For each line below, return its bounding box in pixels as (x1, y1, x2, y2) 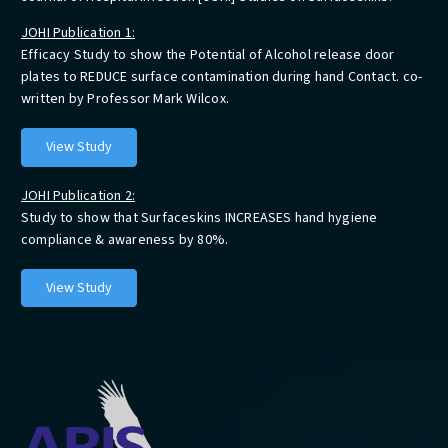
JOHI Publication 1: (21, 23, 135, 44)
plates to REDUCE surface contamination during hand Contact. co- (21, 67, 423, 88)
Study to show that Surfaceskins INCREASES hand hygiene (21, 207, 378, 228)
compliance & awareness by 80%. (21, 229, 229, 250)
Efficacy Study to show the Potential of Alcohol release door (21, 45, 395, 66)
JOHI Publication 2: (21, 185, 135, 206)
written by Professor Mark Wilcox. (21, 89, 229, 110)
